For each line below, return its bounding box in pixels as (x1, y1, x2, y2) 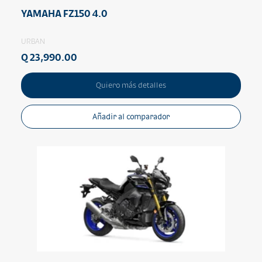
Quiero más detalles (96, 80, 166, 89)
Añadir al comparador (92, 112, 170, 121)
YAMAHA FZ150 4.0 (21, 7, 108, 19)
